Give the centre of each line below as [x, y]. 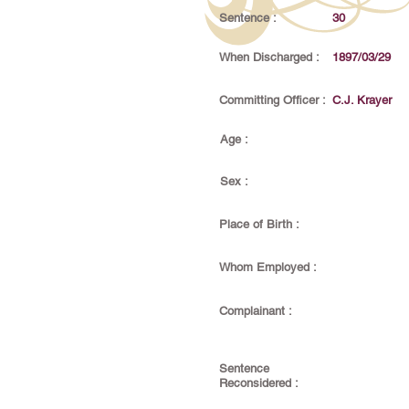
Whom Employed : [268, 267]
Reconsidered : [259, 383]
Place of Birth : [259, 224]
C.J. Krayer [362, 100]
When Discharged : [269, 57]
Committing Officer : [273, 100]
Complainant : [256, 311]
